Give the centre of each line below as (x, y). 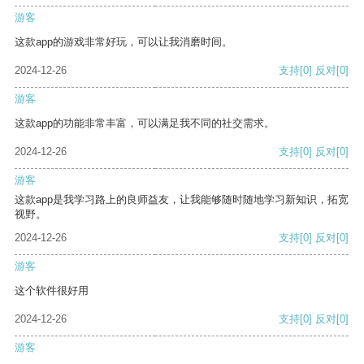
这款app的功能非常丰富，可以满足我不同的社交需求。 (145, 123)
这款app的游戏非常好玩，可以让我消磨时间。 (123, 42)
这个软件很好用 (52, 291)
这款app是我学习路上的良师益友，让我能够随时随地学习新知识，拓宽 (182, 200)
